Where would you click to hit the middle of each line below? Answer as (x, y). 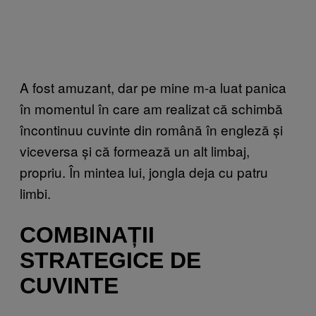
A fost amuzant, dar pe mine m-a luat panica (153, 87)
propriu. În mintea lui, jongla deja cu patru (144, 171)
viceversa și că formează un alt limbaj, (135, 150)
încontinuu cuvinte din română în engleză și (151, 129)
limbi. (35, 193)
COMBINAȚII (87, 235)
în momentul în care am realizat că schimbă (151, 108)
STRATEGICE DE (110, 261)
